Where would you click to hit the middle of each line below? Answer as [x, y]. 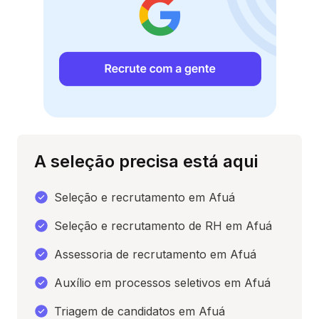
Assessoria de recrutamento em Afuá [155, 255]
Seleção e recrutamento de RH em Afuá [163, 226]
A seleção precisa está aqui [146, 162]
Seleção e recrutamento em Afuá [145, 198]
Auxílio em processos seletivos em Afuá [162, 283]
